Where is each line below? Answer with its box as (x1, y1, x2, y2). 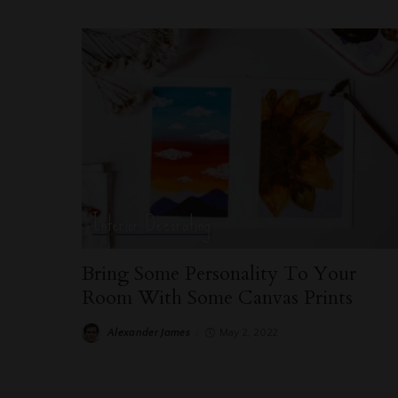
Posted (81, 330, 115, 343)
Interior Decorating (92, 203, 211, 243)
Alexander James (107, 326, 191, 338)
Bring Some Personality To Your (82, 259, 356, 287)
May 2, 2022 (219, 326, 279, 338)
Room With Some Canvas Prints (82, 283, 353, 311)
